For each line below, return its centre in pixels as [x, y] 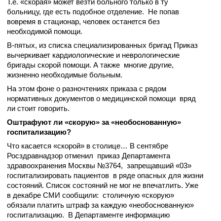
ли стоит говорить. [38, 108]
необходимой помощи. [45, 31]
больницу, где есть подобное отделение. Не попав [93, 12]
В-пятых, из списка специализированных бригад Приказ [102, 45]
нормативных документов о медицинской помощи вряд [101, 98]
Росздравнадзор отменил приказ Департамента [89, 156]
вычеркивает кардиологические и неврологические [93, 55]
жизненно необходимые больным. [65, 75]
